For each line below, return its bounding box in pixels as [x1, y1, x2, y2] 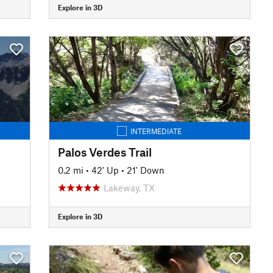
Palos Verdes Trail [57, 144, 152, 159]
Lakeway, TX [103, 182, 155, 193]
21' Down [126, 164, 165, 175]
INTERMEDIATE [130, 126, 182, 135]
